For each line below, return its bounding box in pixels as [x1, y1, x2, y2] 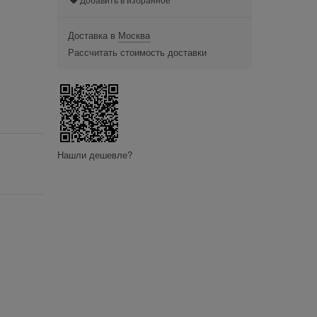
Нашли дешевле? [57, 147, 132, 161]
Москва [118, 28, 150, 42]
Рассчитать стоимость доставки [68, 45, 207, 59]
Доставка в [68, 28, 118, 42]
